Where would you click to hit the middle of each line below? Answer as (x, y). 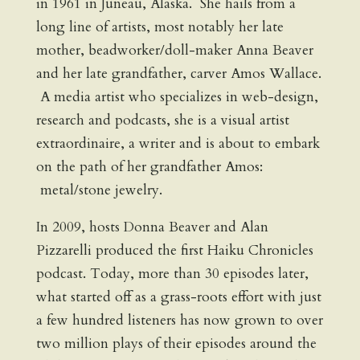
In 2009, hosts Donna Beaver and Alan (152, 227)
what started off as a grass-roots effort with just (178, 297)
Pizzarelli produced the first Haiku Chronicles (174, 251)
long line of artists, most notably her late (160, 27)
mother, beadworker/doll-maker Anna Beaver (174, 51)
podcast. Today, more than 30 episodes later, (174, 274)
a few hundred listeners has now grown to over (179, 321)
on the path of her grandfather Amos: (149, 167)
